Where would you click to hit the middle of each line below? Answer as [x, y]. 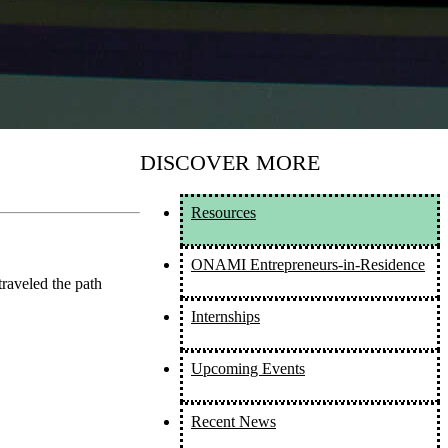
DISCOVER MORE [230, 162]
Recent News [233, 421]
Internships [225, 317]
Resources [223, 212]
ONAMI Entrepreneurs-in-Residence [308, 264]
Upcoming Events [248, 369]
